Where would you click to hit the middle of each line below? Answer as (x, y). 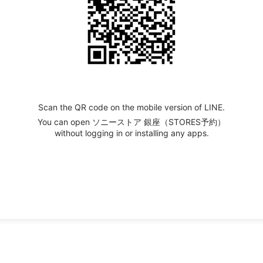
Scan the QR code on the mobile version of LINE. (131, 107)
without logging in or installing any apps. (131, 133)
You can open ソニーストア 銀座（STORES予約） (131, 122)
